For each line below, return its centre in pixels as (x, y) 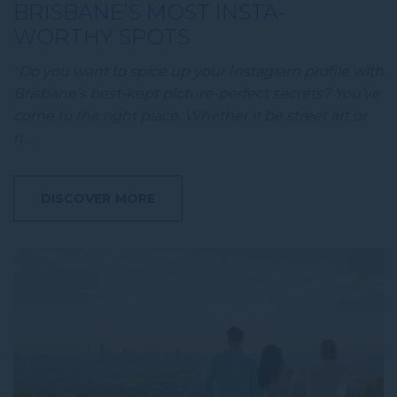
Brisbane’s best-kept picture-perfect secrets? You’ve (197, 93)
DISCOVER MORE (98, 198)
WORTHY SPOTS (101, 36)
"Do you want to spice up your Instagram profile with (198, 71)
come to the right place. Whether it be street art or (190, 115)
